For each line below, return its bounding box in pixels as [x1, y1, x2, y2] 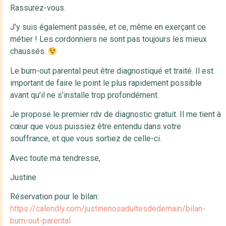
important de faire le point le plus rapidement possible [10, 78, 202, 88]
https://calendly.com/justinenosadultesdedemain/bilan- [10, 204, 205, 214]
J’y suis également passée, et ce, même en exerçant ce [10, 22, 206, 32]
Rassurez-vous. [10, 3, 66, 13]
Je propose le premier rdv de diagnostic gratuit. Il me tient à [10, 109, 221, 120]
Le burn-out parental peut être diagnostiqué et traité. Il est [10, 66, 213, 76]
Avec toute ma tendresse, [10, 153, 100, 163]
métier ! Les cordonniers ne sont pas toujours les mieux [10, 34, 207, 44]
